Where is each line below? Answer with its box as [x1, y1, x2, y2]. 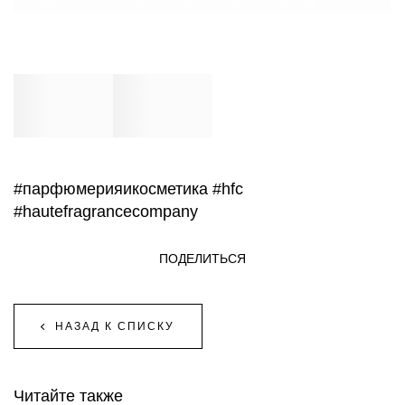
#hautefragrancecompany [14, 202, 198, 221]
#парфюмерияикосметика [14, 179, 208, 198]
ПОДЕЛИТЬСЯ [159, 250, 246, 266]
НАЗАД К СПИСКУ [55, 319, 174, 333]
